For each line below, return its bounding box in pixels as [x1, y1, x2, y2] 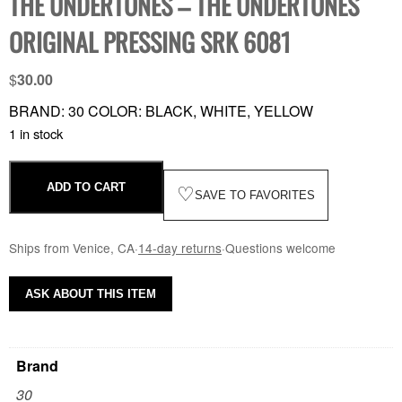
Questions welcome [225, 238, 336, 257]
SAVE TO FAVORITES [195, 188, 315, 202]
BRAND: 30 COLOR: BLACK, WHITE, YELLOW [9, 100, 313, 121]
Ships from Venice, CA [9, 238, 135, 257]
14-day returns [138, 238, 222, 257]
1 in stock [9, 123, 63, 143]
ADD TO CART [47, 179, 126, 194]
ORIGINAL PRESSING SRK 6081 [9, 22, 291, 60]
